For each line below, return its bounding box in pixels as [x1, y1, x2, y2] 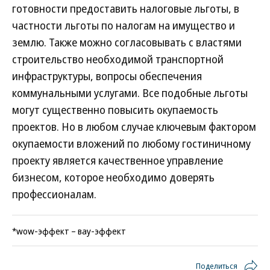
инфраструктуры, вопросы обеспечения [12, 69, 202, 83]
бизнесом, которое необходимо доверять [12, 170, 215, 184]
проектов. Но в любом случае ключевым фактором [12, 119, 256, 134]
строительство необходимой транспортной [12, 52, 224, 66]
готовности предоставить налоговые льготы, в [12, 1, 239, 16]
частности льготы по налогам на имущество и [12, 18, 235, 33]
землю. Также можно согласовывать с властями [12, 35, 242, 49]
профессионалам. [12, 187, 96, 201]
